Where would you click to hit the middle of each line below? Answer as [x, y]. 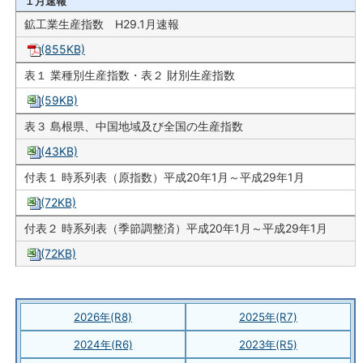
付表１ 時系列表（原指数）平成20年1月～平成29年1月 [164, 177]
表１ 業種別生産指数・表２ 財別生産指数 [130, 75]
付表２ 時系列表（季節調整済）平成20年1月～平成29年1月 [176, 228]
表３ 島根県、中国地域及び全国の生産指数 [134, 126]
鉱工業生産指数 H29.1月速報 [102, 23]
